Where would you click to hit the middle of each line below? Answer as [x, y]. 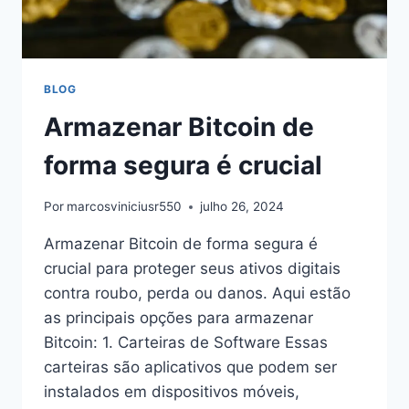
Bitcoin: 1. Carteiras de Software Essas [186, 343]
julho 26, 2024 [242, 207]
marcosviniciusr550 [125, 207]
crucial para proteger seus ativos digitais [192, 269]
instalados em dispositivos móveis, [172, 392]
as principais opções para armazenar [178, 318]
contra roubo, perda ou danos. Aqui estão [197, 294]
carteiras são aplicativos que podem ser [190, 367]
